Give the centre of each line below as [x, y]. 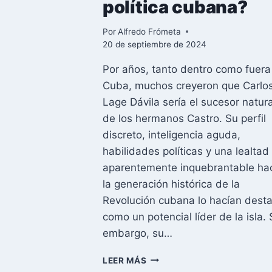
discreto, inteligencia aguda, [172, 134]
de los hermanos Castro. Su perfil [184, 118]
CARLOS [165, 257]
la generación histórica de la [171, 184]
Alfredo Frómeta [150, 31]
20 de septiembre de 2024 [155, 44]
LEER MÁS [125, 260]
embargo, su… [138, 233]
